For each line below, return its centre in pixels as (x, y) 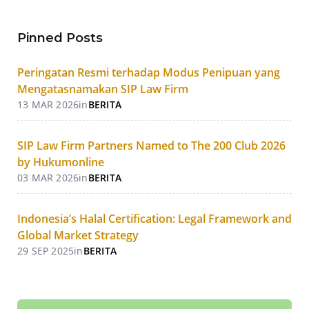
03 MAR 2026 (48, 178)
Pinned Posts (60, 38)
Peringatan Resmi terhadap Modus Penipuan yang (148, 73)
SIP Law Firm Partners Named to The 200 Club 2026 (151, 146)
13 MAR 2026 (48, 105)
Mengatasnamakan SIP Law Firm (102, 89)
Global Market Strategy (78, 236)
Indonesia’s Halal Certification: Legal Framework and (154, 219)
